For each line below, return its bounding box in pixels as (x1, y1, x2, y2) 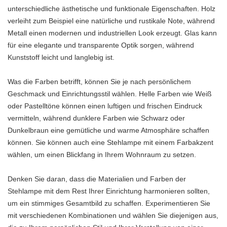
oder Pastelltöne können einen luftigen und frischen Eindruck (8, 101, 202, 110)
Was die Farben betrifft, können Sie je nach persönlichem (8, 77, 191, 86)
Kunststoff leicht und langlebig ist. (8, 53, 115, 61)
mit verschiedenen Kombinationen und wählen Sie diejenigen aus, (8, 211, 218, 219)
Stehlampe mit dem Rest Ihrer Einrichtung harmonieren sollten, (8, 186, 210, 195)
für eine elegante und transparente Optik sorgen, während (8, 41, 194, 49)
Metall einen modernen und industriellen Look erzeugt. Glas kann (8, 28, 217, 37)
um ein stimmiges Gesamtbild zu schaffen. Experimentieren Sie (8, 199, 210, 207)
